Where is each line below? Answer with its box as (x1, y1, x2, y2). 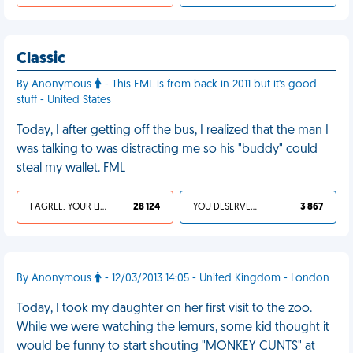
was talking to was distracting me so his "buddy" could (17, 143, 318, 156)
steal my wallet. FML (17, 162, 125, 175)
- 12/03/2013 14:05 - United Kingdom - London (102, 273, 329, 284)
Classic (17, 51, 65, 67)
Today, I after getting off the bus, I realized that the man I (17, 124, 329, 137)
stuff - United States (17, 95, 111, 106)
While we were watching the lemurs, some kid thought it (17, 321, 329, 334)
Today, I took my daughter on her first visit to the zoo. (17, 303, 312, 315)
